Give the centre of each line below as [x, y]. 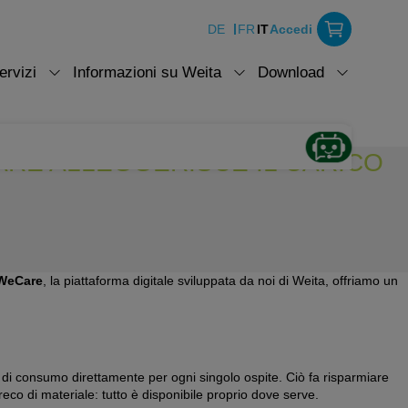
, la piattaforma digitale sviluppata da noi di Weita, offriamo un [220, 280]
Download [291, 72]
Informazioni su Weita [147, 72]
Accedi [291, 29]
